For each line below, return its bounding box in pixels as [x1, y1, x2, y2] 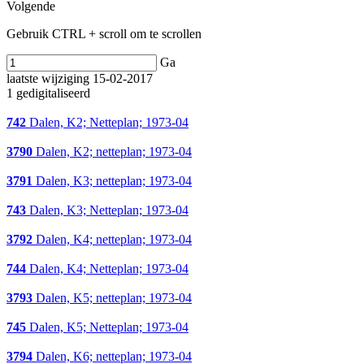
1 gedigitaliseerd [6, 86, 90, 101]
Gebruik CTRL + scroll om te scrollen [6, 27, 201, 41]
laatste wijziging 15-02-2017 [6, 71, 153, 86]
